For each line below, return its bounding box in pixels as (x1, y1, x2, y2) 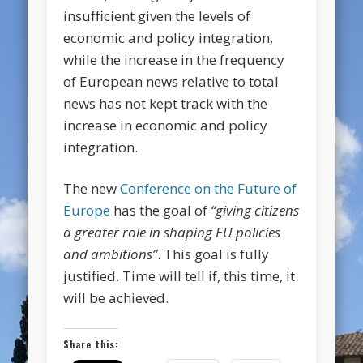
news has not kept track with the (63, 94, 268, 113)
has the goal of (110, 201, 211, 220)
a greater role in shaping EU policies (63, 223, 281, 242)
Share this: (63, 337, 119, 352)
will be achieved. (63, 288, 169, 308)
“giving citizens (211, 201, 300, 220)
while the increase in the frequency (63, 50, 285, 70)
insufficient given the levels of (63, 6, 251, 26)
